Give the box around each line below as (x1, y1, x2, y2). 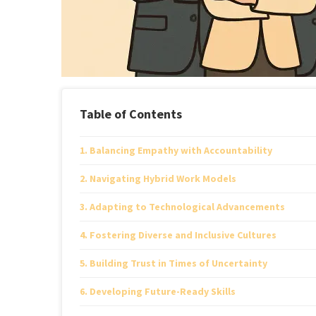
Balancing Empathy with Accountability (89, 144, 272, 157)
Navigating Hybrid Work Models (89, 172, 236, 185)
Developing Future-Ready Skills (89, 285, 236, 298)
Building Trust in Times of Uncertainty (89, 257, 267, 269)
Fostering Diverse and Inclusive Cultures (89, 229, 276, 241)
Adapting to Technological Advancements (89, 200, 285, 213)
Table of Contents (80, 106, 182, 122)
